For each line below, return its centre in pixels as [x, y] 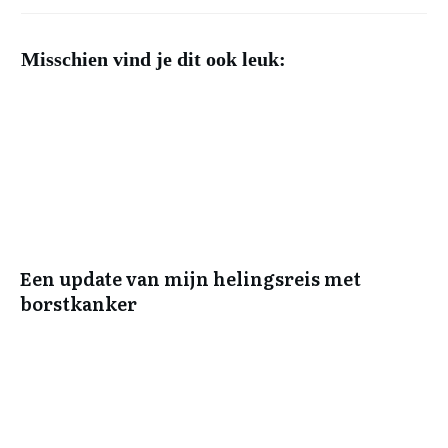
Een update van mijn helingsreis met [190, 279]
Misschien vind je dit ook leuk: [153, 59]
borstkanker [78, 304]
